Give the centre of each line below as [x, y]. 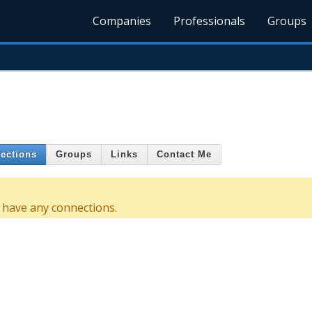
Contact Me [184, 155]
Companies [122, 21]
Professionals [210, 21]
